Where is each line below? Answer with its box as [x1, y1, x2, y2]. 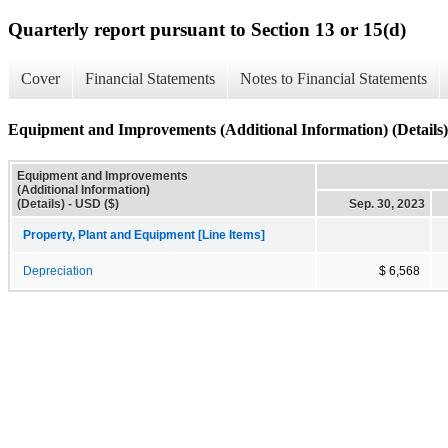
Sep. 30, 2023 [349, 196, 425, 211]
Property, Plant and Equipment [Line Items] [23, 228, 265, 241]
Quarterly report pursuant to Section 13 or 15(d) [8, 18, 406, 40]
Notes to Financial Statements [240, 70, 427, 88]
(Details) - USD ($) [17, 196, 119, 211]
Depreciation [23, 264, 93, 277]
